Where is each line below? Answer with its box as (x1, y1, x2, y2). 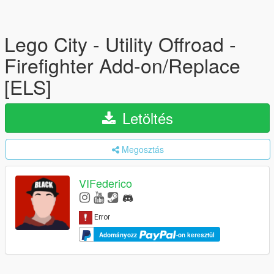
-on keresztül (176, 230, 215, 239)
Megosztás (122, 143, 164, 155)
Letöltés (117, 107, 173, 128)
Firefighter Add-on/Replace (4, 51, 240, 79)
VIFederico (79, 175, 132, 191)
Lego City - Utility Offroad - (4, 29, 236, 57)
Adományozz (99, 230, 139, 239)
